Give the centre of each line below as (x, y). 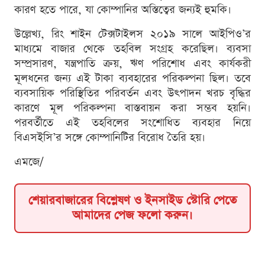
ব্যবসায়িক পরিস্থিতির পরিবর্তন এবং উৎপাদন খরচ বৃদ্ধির (132, 93)
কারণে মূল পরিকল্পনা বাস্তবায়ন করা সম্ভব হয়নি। (132, 108)
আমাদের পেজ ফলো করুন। (132, 215)
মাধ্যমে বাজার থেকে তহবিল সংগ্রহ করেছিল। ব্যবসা (132, 49)
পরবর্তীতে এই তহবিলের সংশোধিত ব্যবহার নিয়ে (132, 122)
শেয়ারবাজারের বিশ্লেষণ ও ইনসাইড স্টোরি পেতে (132, 200)
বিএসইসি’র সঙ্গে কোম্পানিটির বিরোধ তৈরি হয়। (110, 137)
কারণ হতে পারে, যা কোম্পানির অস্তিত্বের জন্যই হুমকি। (123, 9)
